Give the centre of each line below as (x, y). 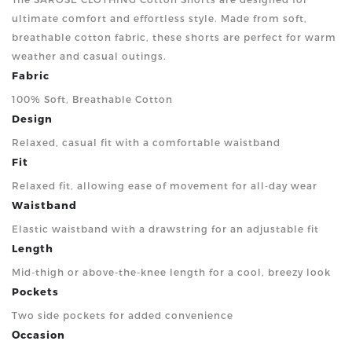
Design (32, 118)
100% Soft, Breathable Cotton (92, 99)
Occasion (38, 334)
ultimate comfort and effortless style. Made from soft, (159, 18)
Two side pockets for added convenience (123, 315)
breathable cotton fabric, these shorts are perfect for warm (174, 37)
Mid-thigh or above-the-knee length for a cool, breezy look (171, 271)
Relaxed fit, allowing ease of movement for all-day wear (165, 185)
